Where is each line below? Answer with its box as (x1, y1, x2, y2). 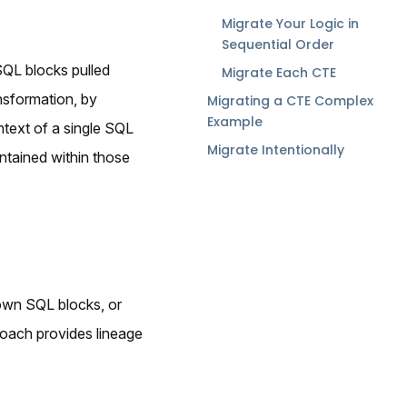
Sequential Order (222, 35, 334, 55)
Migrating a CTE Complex (207, 92, 373, 111)
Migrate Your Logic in (222, 15, 359, 34)
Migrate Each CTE (222, 64, 336, 83)
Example (207, 113, 263, 132)
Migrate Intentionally (207, 141, 344, 160)
